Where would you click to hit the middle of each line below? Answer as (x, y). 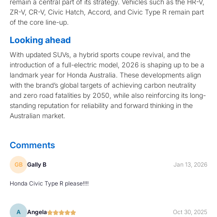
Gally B (37, 164)
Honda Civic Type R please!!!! (49, 183)
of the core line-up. (39, 22)
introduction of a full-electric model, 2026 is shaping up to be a (107, 64)
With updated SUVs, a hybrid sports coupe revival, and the (100, 54)
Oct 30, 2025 (190, 212)
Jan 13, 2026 (190, 164)
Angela (37, 212)
